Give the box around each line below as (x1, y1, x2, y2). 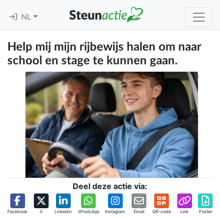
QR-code (152, 209, 171, 215)
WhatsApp (78, 209, 99, 215)
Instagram (105, 209, 125, 215)
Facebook (7, 209, 27, 215)
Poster (198, 209, 212, 215)
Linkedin (55, 209, 72, 215)
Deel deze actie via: (73, 181, 147, 192)
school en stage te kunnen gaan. (7, 55, 178, 67)
